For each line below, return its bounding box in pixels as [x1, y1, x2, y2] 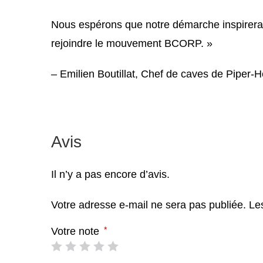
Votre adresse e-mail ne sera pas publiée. [51, 199, 246, 211]
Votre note [51, 225, 102, 238]
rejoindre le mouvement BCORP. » [51, 38, 213, 50]
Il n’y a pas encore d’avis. [51, 168, 170, 181]
